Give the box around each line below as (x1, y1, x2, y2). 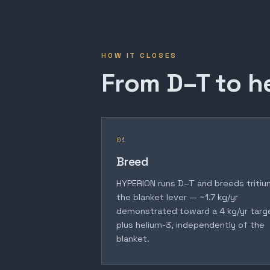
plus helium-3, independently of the (116, 219, 265, 231)
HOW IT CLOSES (101, 51, 177, 61)
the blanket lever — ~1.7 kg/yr (116, 192, 238, 203)
